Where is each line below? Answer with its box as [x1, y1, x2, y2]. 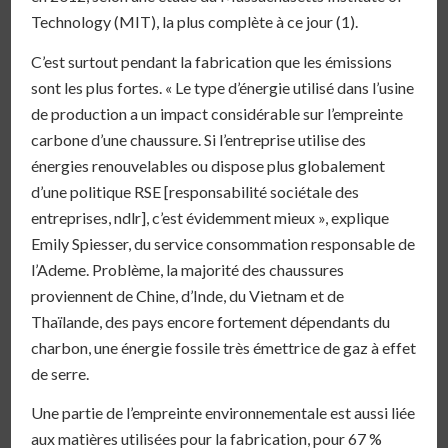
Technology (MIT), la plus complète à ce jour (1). [31, 11, 359, 31]
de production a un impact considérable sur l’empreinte [31, 103, 404, 123]
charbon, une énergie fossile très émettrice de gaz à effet [31, 337, 417, 357]
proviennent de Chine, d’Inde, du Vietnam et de [31, 285, 345, 305]
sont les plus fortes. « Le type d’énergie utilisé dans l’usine [31, 77, 415, 97]
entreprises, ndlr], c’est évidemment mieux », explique [31, 207, 390, 227]
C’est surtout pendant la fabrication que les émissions [31, 51, 393, 71]
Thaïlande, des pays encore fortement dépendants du [31, 311, 391, 331]
